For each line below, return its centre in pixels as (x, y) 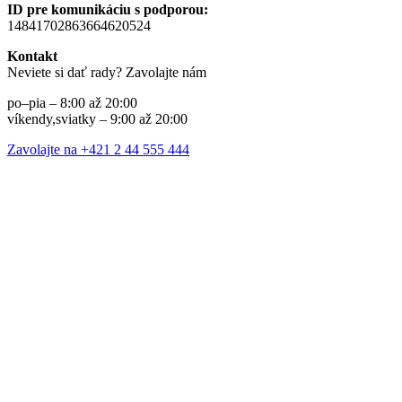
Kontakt (32, 57)
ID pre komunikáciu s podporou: (108, 10)
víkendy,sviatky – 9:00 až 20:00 (97, 119)
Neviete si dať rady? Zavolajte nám (107, 73)
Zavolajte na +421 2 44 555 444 (98, 150)
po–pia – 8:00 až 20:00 (72, 103)
